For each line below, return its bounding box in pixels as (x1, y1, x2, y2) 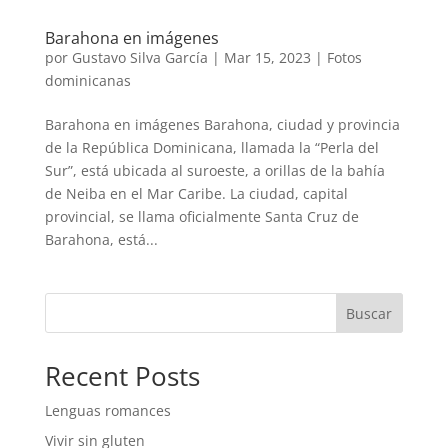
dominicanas (44, 70, 131, 90)
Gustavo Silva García (71, 47, 208, 67)
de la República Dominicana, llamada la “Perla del (44, 137, 379, 157)
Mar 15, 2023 (223, 47, 311, 67)
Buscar (346, 303, 393, 323)
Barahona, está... (44, 229, 158, 249)
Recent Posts (44, 357, 200, 394)
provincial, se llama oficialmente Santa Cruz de (44, 206, 359, 226)
